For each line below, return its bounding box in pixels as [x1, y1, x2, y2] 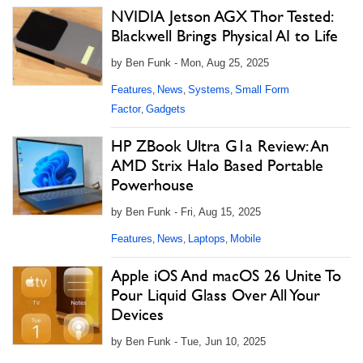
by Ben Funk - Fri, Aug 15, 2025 [111, 206, 261, 218]
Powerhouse [111, 175, 194, 194]
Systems [188, 83, 230, 96]
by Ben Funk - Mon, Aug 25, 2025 [111, 57, 269, 69]
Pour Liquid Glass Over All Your [111, 285, 320, 305]
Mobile [230, 233, 261, 245]
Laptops [188, 233, 225, 245]
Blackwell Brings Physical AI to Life [111, 26, 338, 45]
